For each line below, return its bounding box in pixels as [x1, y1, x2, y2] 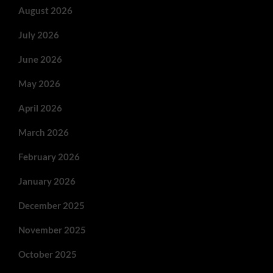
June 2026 [18, 53, 62, 65]
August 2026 [18, 4, 73, 16]
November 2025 [18, 224, 86, 235]
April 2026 [18, 102, 62, 113]
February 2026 [18, 151, 80, 162]
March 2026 [18, 126, 69, 138]
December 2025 [18, 199, 85, 211]
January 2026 [18, 175, 76, 186]
